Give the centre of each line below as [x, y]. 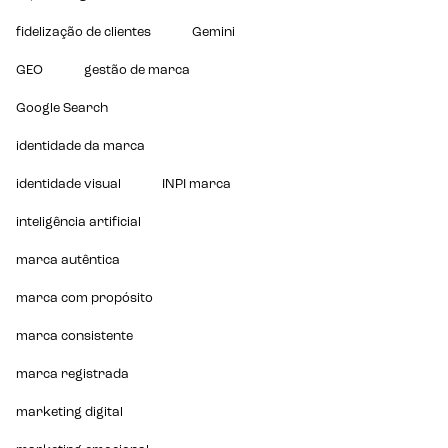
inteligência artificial [79, 222]
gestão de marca [137, 70]
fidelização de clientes [84, 32]
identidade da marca [81, 146]
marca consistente [75, 336]
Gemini [214, 32]
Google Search [62, 108]
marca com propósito [85, 298]
